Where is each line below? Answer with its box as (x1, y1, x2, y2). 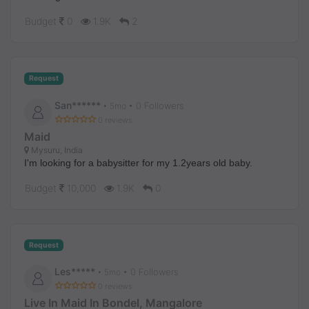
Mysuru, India (29, 144, 83, 155)
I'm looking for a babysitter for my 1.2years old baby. (24, 157, 252, 168)
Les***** (54, 266, 95, 278)
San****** (54, 99, 101, 111)
